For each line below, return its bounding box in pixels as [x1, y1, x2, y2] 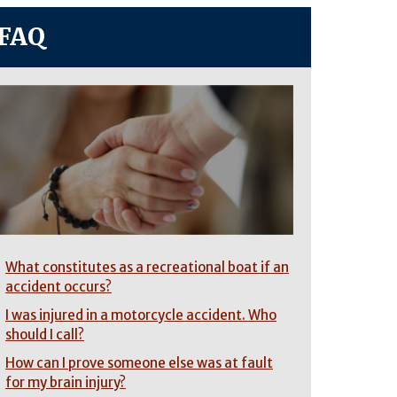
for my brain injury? [5, 373, 126, 391]
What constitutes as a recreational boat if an [5, 258, 289, 276]
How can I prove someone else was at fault [5, 354, 273, 371]
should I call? [5, 325, 84, 343]
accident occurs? [5, 277, 112, 295]
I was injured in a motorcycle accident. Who [5, 306, 276, 323]
